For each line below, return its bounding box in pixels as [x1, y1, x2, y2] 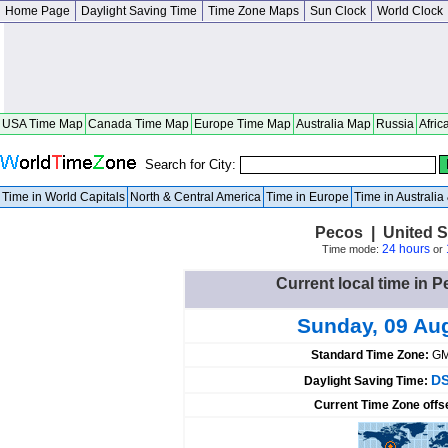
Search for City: [145, 157, 240, 172]
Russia [376, 117, 414, 131]
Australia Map [296, 117, 371, 131]
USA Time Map [2, 117, 83, 131]
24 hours [381, 242, 430, 256]
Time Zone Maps [208, 4, 299, 18]
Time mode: [321, 243, 382, 255]
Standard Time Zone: [310, 348, 432, 362]
